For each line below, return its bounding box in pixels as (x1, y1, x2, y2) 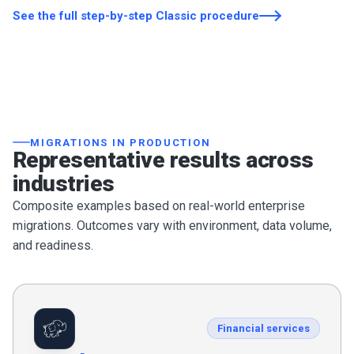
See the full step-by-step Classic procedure (13, 8, 259, 23)
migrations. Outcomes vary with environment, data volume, (13, 217, 332, 233)
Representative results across (13, 146, 314, 173)
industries (13, 170, 115, 197)
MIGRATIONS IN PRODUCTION (30, 136, 211, 149)
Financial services (217, 322, 310, 335)
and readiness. (13, 237, 93, 253)
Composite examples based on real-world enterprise (13, 198, 305, 213)
